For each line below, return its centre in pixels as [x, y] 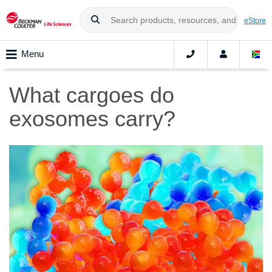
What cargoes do [92, 95]
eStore [255, 20]
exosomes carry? [92, 119]
